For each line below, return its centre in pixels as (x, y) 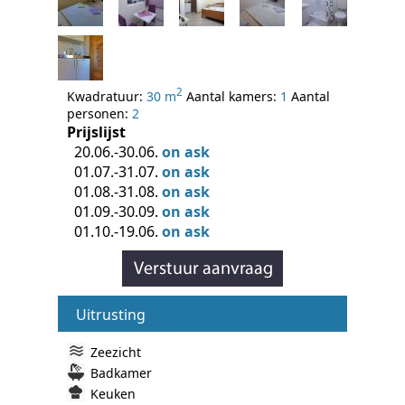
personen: (99, 113)
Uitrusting (111, 314)
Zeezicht (116, 352)
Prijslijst (96, 132)
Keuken (113, 393)
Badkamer (121, 372)
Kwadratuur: (107, 96)
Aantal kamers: (231, 96)
